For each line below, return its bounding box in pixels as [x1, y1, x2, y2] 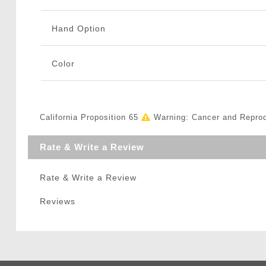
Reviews [39, 197, 75, 207]
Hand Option [51, 24, 106, 34]
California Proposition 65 [39, 113, 141, 122]
